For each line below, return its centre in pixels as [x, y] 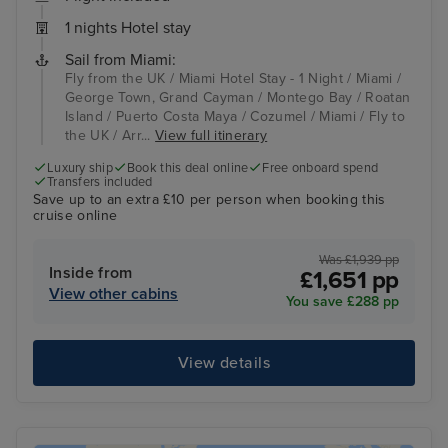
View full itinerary [211, 135]
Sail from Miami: [120, 59]
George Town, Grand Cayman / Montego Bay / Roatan [238, 97]
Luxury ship [80, 167]
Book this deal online [187, 167]
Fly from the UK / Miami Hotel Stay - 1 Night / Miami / [233, 78]
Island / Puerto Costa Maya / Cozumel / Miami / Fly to [235, 116]
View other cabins [113, 293]
